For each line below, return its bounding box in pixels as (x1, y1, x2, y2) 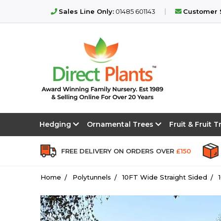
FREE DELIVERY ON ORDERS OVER (61, 147, 176, 155)
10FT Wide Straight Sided (122, 173, 207, 181)
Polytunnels (73, 173, 111, 181)
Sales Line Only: (58, 7, 114, 15)
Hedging (39, 119, 73, 129)
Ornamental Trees (87, 119, 155, 129)
